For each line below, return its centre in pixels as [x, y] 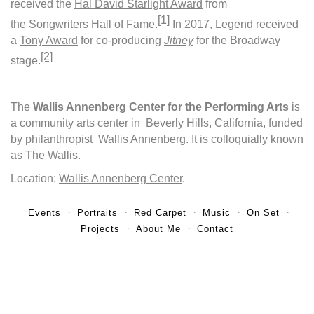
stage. [26, 61]
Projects [100, 229]
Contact [215, 229]
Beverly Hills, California [204, 123]
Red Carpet [160, 213]
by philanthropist [54, 139]
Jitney [179, 40]
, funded [283, 123]
